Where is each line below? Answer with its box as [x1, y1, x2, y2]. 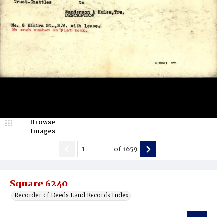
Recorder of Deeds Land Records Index [15, 190, 129, 201]
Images [30, 126, 55, 137]
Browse [30, 117, 55, 127]
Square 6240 [10, 177, 68, 191]
